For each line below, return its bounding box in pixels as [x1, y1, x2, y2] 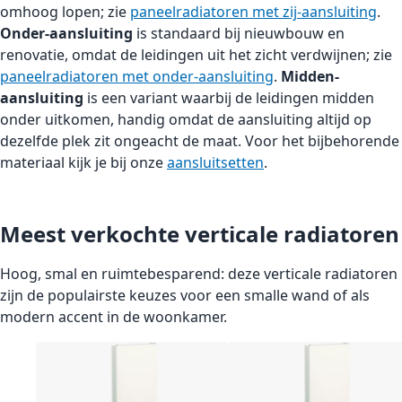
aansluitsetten [167, 153, 264, 173]
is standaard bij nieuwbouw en [133, 23, 345, 44]
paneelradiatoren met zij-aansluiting [130, 2, 377, 22]
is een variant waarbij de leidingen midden [83, 88, 374, 109]
